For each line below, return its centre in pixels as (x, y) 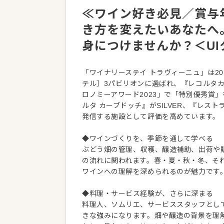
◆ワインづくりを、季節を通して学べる (148, 138)
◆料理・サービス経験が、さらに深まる (148, 193)
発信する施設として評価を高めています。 (151, 116)
